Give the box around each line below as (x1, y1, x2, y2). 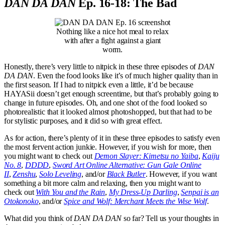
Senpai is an (181, 187, 219, 196)
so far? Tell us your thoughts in (121, 213, 219, 222)
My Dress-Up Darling (108, 187, 177, 196)
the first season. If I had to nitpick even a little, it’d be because (4, 80, 194, 89)
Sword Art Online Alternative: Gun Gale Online (52, 160, 201, 169)
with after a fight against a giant (64, 36, 161, 45)
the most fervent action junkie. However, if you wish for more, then (4, 142, 212, 151)
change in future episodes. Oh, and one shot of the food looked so (4, 98, 207, 107)
